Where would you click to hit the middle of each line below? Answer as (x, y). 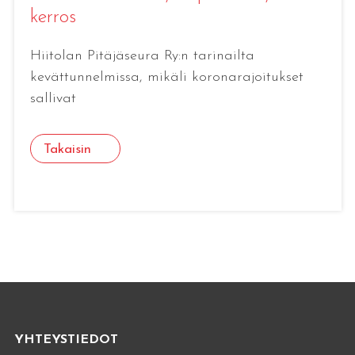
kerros (53, 17)
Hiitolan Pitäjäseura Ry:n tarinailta (142, 55)
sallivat (53, 98)
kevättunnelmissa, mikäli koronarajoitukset (166, 77)
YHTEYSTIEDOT (66, 340)
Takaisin (67, 149)
